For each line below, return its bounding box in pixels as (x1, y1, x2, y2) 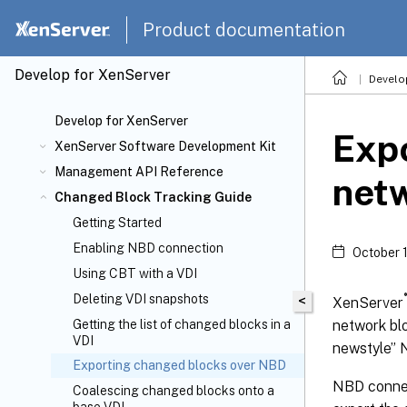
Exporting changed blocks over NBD (73, 358, 286, 372)
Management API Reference (55, 164, 223, 179)
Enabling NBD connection (73, 241, 223, 255)
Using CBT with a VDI (73, 266, 197, 281)
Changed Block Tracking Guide (55, 190, 252, 204)
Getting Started (73, 215, 162, 230)
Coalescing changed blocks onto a (73, 383, 274, 398)
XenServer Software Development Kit (55, 139, 276, 154)
